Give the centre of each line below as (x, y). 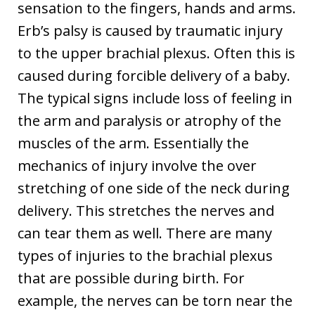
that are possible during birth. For (131, 278)
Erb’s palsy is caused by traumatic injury (150, 30)
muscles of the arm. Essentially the (133, 143)
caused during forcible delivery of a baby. (154, 75)
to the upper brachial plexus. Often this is (156, 53)
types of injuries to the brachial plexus (145, 255)
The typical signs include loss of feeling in (155, 98)
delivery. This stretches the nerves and (146, 210)
